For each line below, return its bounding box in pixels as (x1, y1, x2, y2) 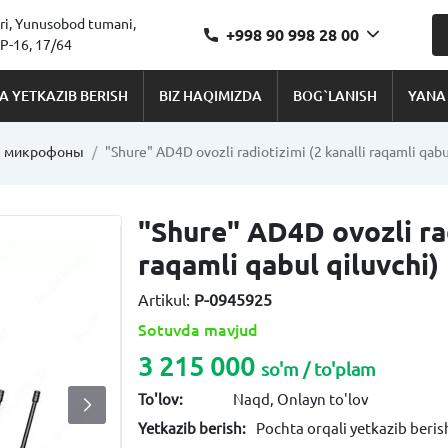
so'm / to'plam (261, 359, 377, 379)
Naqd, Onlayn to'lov (232, 391, 369, 408)
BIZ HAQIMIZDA (158, 87, 262, 104)
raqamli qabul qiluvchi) (138, 249, 440, 280)
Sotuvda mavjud (138, 321, 259, 339)
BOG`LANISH (292, 87, 377, 104)
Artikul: (138, 291, 195, 309)
